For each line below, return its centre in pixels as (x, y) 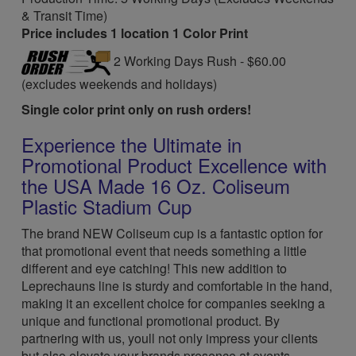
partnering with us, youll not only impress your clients (170, 338)
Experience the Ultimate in (132, 144)
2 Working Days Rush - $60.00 (199, 61)
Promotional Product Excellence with (174, 165)
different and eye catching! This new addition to (155, 268)
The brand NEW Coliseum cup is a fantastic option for (172, 233)
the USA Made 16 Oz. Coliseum (156, 186)
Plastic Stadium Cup (107, 206)
